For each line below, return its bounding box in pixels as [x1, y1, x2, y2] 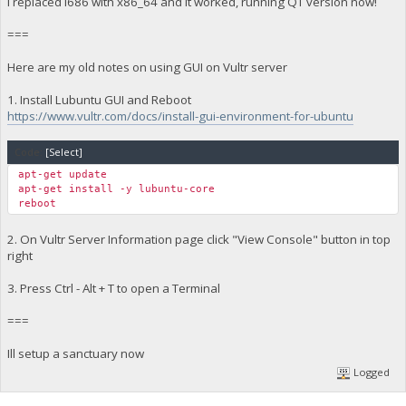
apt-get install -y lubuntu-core [17, 182, 215, 195]
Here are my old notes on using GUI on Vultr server [6, 58, 287, 75]
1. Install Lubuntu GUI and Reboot [6, 91, 191, 108]
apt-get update [17, 168, 107, 180]
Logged [351, 365, 391, 379]
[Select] [44, 144, 82, 159]
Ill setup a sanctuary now [6, 344, 144, 362]
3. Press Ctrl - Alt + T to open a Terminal [6, 279, 220, 296]
